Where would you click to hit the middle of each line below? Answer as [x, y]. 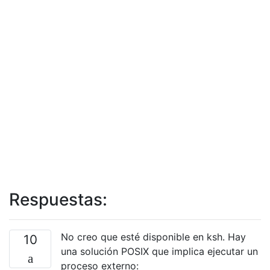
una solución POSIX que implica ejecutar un [159, 251]
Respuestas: [58, 199]
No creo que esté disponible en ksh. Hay [153, 237]
